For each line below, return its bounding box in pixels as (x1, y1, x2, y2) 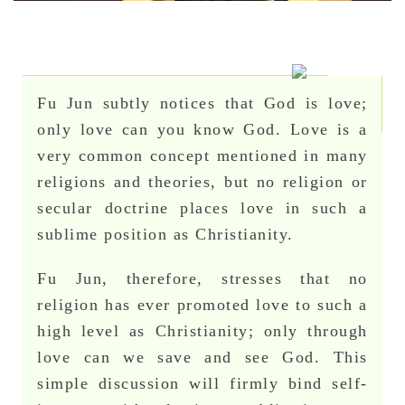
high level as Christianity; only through (37, 322, 368, 341)
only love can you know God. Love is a (37, 120, 368, 139)
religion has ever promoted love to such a (37, 296, 368, 315)
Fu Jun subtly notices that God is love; (37, 94, 368, 113)
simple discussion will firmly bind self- (37, 374, 368, 393)
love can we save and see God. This (37, 348, 368, 367)
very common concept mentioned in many (37, 146, 368, 165)
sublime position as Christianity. (37, 225, 294, 244)
